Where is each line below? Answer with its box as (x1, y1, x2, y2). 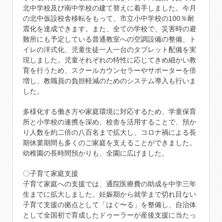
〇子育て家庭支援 (23, 169, 78, 177)
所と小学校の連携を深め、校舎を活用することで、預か (23, 118, 196, 126)
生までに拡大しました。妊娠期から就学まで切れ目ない (23, 190, 196, 198)
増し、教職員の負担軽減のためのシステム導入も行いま (23, 77, 196, 85)
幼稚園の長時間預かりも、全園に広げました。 (23, 149, 168, 157)
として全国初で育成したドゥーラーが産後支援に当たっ (23, 211, 196, 219)
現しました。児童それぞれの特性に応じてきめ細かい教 (23, 56, 196, 64)
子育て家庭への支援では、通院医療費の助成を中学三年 (23, 180, 196, 188)
